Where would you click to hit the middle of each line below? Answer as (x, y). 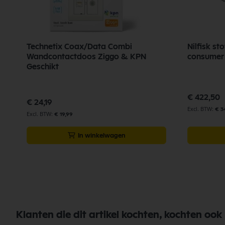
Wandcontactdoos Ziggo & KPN (86, 57)
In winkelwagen (101, 135)
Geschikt (43, 67)
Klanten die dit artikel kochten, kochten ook (119, 215)
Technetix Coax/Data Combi (79, 46)
